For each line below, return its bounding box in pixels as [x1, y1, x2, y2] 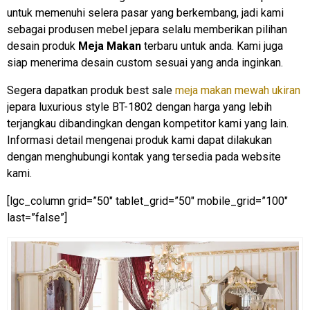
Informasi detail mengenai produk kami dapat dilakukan [7, 133, 272, 147]
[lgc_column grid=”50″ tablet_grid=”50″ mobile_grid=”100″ [7, 194, 288, 208]
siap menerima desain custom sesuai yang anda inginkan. [7, 55, 283, 69]
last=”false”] [7, 210, 67, 224]
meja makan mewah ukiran [175, 83, 300, 97]
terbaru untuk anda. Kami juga [141, 39, 283, 53]
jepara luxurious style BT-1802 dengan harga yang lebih [7, 100, 272, 113]
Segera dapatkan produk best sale [7, 83, 175, 97]
